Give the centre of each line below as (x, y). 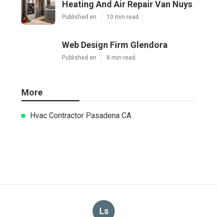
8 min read (121, 57)
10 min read (123, 17)
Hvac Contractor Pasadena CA (81, 115)
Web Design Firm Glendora (115, 45)
